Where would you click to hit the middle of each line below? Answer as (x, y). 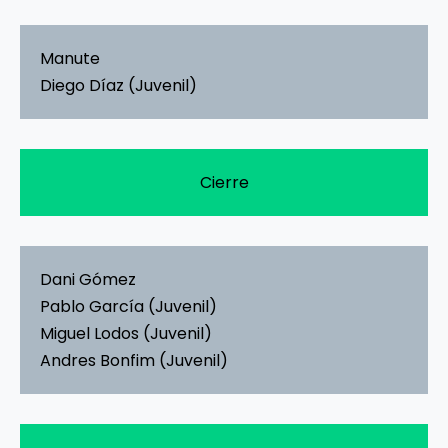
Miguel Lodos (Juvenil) (126, 333)
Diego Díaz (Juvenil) (118, 85)
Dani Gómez (88, 279)
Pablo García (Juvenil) (128, 306)
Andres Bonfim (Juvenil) (134, 360)
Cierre (224, 182)
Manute (70, 58)
